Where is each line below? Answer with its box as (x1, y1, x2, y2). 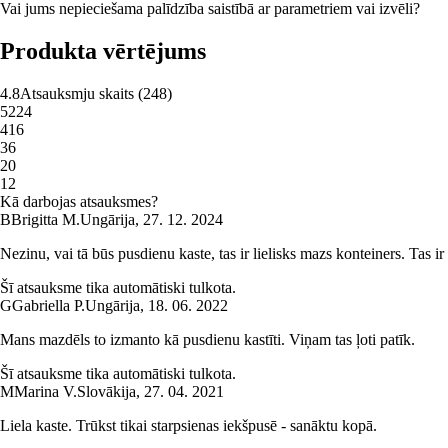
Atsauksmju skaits (20, 84, 134, 102)
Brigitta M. (11, 210, 80, 228)
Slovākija (77, 382, 136, 400)
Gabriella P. (12, 296, 85, 314)
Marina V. (14, 382, 77, 400)
